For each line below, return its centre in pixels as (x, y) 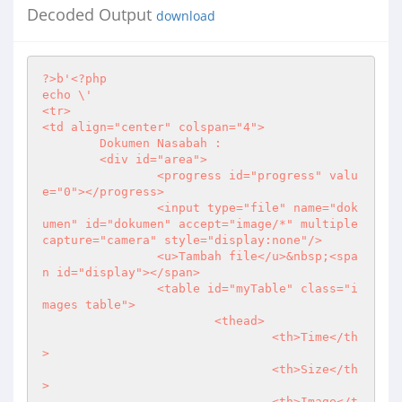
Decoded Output (92, 14)
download (186, 16)
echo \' (67, 95)
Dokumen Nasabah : (71, 143)
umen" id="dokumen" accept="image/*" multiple (200, 224)
